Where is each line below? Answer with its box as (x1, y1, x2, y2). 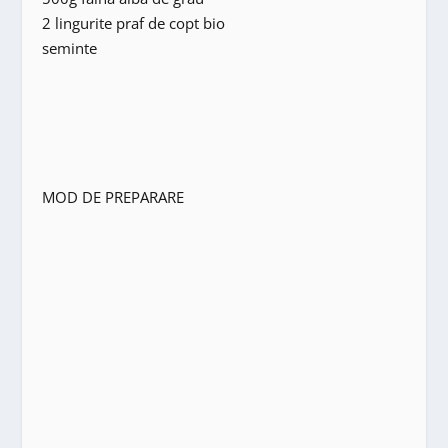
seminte (42, 37, 98, 58)
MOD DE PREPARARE (42, 186, 185, 207)
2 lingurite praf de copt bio (42, 12, 226, 33)
